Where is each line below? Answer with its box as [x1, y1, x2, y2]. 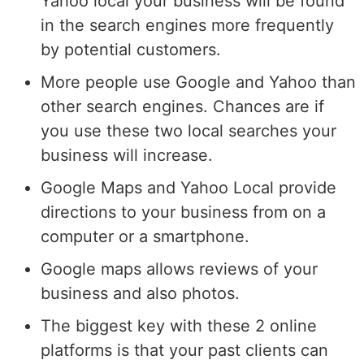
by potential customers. [41, 39, 221, 59]
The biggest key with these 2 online [41, 315, 317, 336]
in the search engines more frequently [41, 15, 334, 35]
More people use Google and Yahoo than [41, 71, 356, 92]
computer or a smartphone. [41, 226, 249, 246]
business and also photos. [41, 283, 240, 303]
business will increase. [41, 145, 213, 165]
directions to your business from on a [41, 201, 326, 222]
